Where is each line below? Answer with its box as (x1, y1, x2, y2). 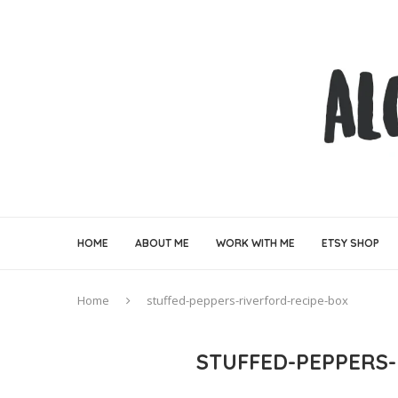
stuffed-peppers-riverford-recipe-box (147, 292, 348, 309)
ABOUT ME (135, 236, 189, 251)
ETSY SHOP (322, 236, 379, 251)
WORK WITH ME (216, 236, 295, 251)
